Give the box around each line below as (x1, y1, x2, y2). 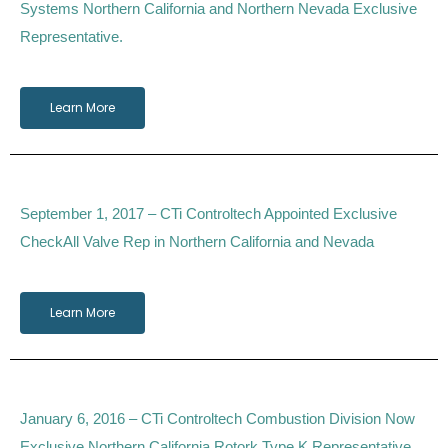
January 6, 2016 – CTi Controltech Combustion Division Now (20, 410, 415, 428)
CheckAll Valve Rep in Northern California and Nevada (20, 233, 374, 251)
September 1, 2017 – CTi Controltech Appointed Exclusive (20, 205, 397, 223)
